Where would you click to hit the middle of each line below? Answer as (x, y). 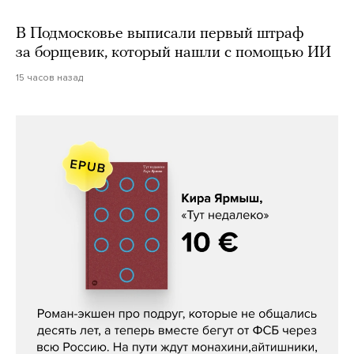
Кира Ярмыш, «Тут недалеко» (177, 291)
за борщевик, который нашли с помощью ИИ (173, 53)
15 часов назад (49, 77)
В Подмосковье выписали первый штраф (160, 34)
